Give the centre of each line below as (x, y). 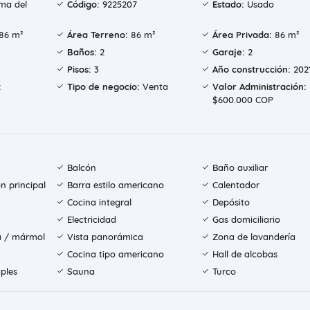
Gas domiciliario (246, 220)
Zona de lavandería (254, 237)
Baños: (82, 52)
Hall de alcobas (245, 254)
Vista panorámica (106, 237)
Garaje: (228, 52)
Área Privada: (242, 35)
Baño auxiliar (240, 168)
